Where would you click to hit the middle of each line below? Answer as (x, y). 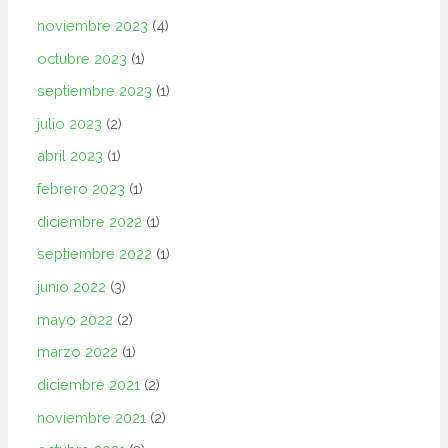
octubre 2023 (82, 58)
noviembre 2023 (93, 25)
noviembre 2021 (92, 417)
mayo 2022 (75, 319)
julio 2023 (70, 123)
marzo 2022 (78, 352)
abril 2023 (70, 156)
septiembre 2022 (95, 254)
